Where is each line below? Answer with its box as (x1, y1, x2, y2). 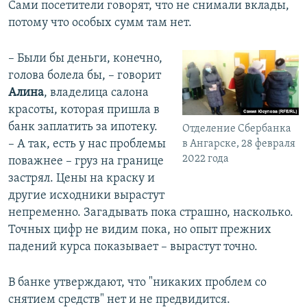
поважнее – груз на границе (8, 154, 164, 168)
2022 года (182, 153, 230, 165)
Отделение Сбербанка (182, 123, 292, 135)
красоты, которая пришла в (8, 103, 160, 116)
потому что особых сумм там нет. (8, 16, 192, 29)
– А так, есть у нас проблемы (8, 137, 166, 151)
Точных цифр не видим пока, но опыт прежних (8, 223, 271, 236)
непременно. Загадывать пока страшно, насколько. (8, 206, 293, 219)
